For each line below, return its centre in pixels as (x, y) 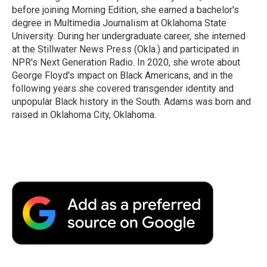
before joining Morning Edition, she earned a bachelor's (125, 10)
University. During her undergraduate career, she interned (129, 36)
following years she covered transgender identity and (123, 88)
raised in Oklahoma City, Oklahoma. (84, 114)
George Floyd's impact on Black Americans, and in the (122, 75)
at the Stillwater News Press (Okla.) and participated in (125, 49)
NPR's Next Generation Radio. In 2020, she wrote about (126, 62)
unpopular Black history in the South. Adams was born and (131, 101)
